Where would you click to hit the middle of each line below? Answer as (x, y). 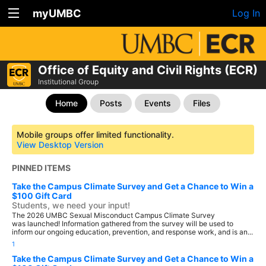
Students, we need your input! (71, 205)
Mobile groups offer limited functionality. (95, 134)
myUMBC (57, 13)
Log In (246, 13)
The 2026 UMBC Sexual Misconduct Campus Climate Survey (113, 215)
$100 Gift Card (42, 196)
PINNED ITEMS (41, 168)
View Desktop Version (60, 145)
